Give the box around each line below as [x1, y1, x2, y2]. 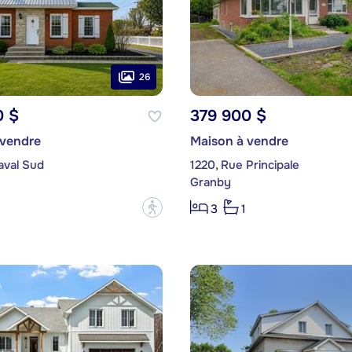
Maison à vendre [189, 133, 288, 150]
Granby [189, 174, 231, 191]
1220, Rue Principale [189, 157, 299, 174]
